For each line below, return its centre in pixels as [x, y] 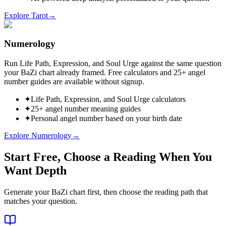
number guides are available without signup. [74, 81]
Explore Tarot [26, 15]
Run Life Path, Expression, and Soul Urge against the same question [113, 63]
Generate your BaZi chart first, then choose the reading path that [106, 192]
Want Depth [35, 170]
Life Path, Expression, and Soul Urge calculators [108, 99]
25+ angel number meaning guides [86, 108]
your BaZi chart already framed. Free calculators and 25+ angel [105, 72]
